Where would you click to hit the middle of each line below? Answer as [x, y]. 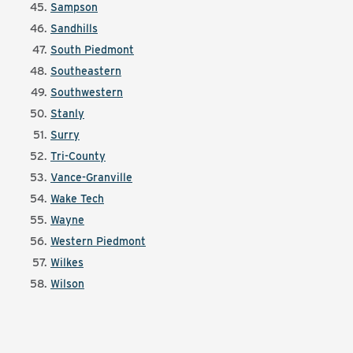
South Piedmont [92, 50]
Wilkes [67, 262]
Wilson [67, 284]
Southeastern [86, 71]
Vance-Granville [91, 177]
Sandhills [74, 28]
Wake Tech [77, 199]
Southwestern [87, 92]
